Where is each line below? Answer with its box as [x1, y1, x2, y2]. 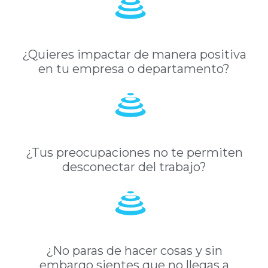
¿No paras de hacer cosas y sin [45, 243, 223, 258]
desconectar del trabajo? [62, 159, 206, 174]
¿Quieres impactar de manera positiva [22, 47, 246, 62]
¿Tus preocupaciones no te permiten [25, 145, 243, 160]
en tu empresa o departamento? [38, 61, 230, 76]
